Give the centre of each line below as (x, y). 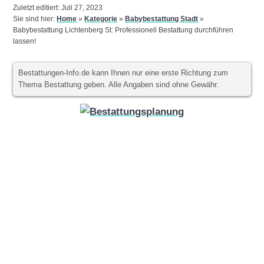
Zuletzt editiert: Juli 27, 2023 (58, 7)
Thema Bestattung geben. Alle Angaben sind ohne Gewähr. (119, 85)
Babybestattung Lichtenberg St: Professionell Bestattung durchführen (123, 30)
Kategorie (101, 19)
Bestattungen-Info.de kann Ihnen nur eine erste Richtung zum (123, 73)
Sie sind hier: (35, 19)
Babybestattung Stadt (162, 19)
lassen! (25, 41)
